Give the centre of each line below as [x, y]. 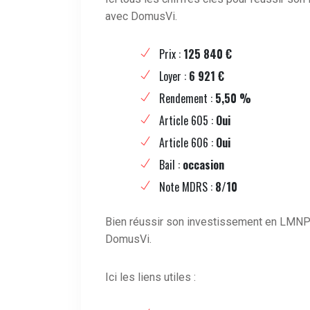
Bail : [171, 165]
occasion [203, 165]
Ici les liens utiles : [151, 277]
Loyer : [174, 76]
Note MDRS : [187, 187]
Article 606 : [188, 143]
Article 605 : [188, 121]
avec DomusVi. [141, 17]
